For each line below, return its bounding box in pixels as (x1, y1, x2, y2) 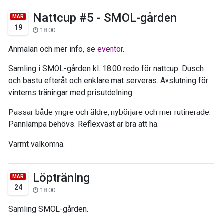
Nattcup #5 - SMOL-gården (33, 10, 177, 25)
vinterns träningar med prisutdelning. (8, 87, 134, 97)
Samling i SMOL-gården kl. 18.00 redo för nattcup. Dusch (8, 63, 204, 73)
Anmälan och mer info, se (8, 44, 97, 54)
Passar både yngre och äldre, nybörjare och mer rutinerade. (8, 107, 211, 117)
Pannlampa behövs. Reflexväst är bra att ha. (8, 119, 159, 129)
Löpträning (33, 170, 90, 185)
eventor (97, 44, 123, 54)
